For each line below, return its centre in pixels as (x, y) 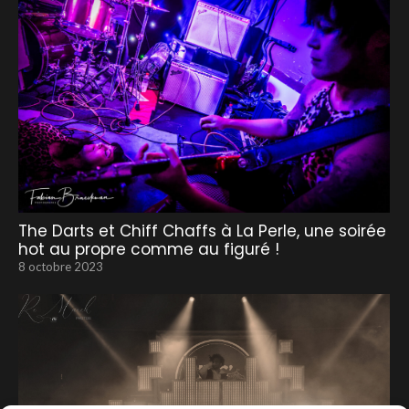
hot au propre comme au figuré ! (149, 249)
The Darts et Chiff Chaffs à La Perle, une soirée (202, 231)
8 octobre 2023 (61, 266)
